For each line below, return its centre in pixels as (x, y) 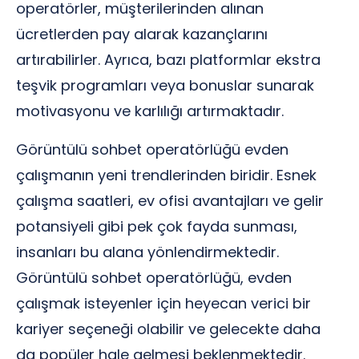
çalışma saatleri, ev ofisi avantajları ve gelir (170, 201)
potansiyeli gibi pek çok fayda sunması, (157, 226)
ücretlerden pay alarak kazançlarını (142, 34)
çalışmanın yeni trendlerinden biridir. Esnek (166, 175)
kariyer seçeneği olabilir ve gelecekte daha (168, 329)
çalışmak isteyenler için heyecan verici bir (163, 303)
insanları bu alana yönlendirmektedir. (147, 252)
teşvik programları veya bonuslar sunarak (165, 85)
